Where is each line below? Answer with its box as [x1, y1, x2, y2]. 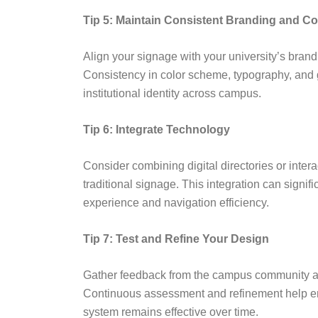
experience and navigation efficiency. [83, 197, 269, 209]
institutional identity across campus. [83, 87, 261, 100]
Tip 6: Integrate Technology [83, 124, 230, 136]
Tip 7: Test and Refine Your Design [83, 233, 269, 246]
